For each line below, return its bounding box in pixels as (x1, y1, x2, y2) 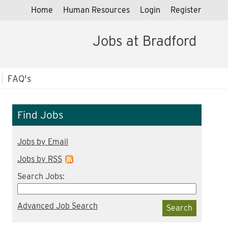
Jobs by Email (17, 136, 68, 147)
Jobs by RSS (17, 154, 62, 164)
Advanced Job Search (17, 201, 98, 211)
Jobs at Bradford (93, 33, 196, 49)
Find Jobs (17, 108, 64, 121)
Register (170, 5, 202, 15)
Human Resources (63, 5, 130, 15)
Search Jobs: (17, 171, 65, 181)
